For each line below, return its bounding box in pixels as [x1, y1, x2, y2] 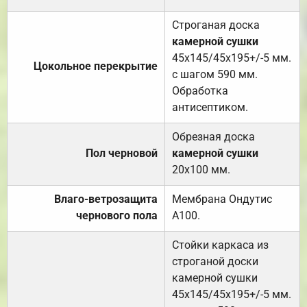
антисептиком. [172, 101, 248, 114]
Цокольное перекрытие [34, 60, 158, 73]
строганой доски [172, 255, 258, 269]
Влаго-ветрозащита [54, 193, 158, 206]
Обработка [172, 84, 228, 98]
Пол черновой [86, 147, 158, 160]
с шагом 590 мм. [172, 68, 258, 82]
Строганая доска [172, 19, 260, 32]
